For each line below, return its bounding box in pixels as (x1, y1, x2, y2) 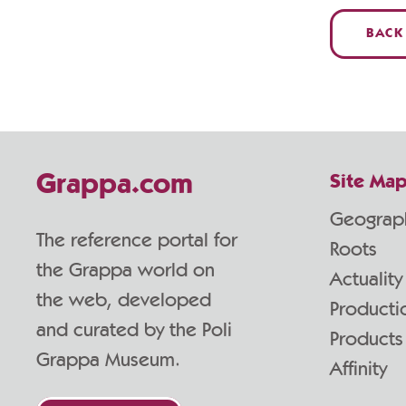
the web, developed (36, 290, 211, 310)
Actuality (330, 269, 402, 289)
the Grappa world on (36, 260, 215, 280)
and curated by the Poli (36, 320, 232, 340)
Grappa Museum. (36, 350, 180, 370)
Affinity (330, 359, 387, 379)
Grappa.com (36, 171, 193, 200)
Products (330, 329, 403, 349)
